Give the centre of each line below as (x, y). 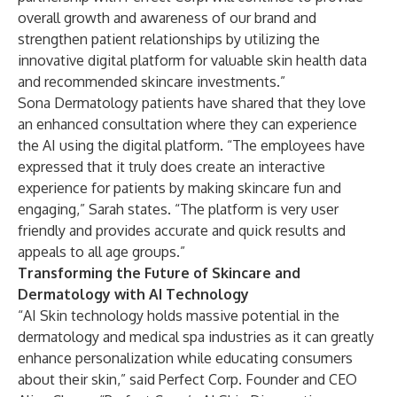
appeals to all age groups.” (101, 252)
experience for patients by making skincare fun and (179, 188)
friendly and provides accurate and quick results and (182, 230)
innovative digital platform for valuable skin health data (192, 60)
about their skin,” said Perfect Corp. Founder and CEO (187, 379)
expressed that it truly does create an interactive (171, 167)
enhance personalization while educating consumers (185, 358)
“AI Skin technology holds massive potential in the (179, 315)
